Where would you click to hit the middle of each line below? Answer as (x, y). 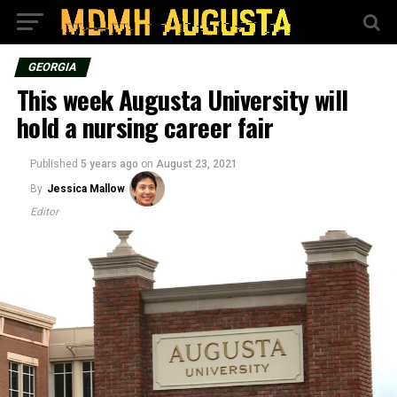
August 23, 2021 (196, 164)
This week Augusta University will (182, 99)
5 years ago (109, 164)
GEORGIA (52, 67)
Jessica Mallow (86, 189)
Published (54, 164)
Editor (44, 212)
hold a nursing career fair (145, 127)
